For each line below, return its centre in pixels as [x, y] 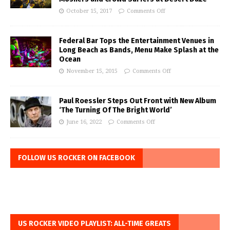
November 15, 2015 [92, 71]
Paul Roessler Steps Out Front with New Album [138, 101]
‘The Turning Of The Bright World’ [116, 110]
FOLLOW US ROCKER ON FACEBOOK [76, 158]
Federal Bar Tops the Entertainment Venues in [137, 41]
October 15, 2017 [89, 11]
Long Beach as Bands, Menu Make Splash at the [139, 50]
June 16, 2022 [84, 122]
